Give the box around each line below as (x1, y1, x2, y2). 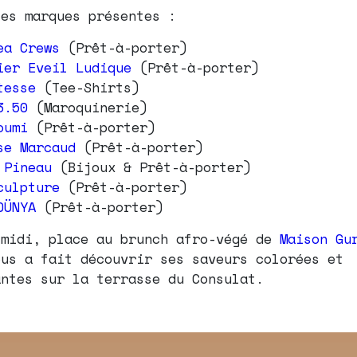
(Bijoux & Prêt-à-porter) (52, 156, 251, 177)
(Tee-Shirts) (44, 76, 139, 97)
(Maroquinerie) (28, 96, 147, 117)
